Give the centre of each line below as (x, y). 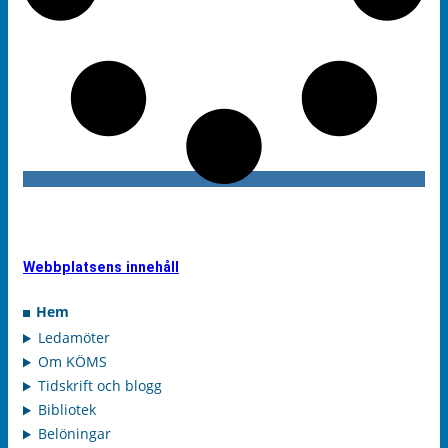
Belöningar (75, 434)
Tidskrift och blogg (100, 386)
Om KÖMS (73, 362)
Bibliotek (67, 410)
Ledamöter (74, 338)
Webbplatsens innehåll (101, 267)
